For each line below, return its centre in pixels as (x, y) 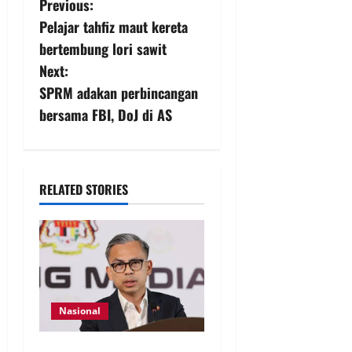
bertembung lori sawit (103, 49)
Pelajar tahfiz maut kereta (114, 27)
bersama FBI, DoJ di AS (106, 115)
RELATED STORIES (84, 190)
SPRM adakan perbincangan (119, 93)
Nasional (80, 311)
